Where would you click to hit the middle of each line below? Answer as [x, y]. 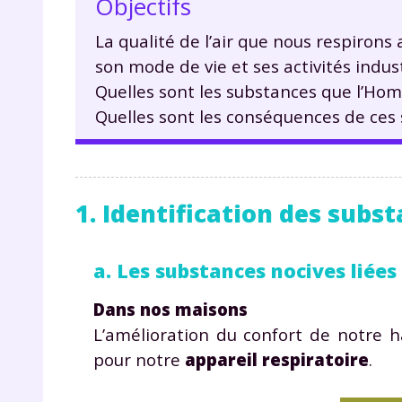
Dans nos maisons [170, 309]
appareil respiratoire [277, 359]
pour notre [139, 359]
